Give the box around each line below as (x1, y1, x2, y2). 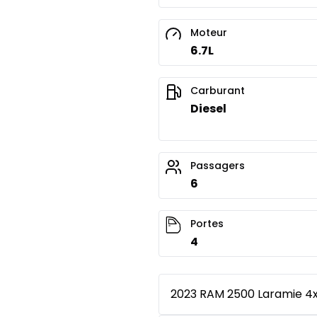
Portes (190, 216, 224, 231)
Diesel (190, 100, 226, 117)
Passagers (190, 158, 245, 173)
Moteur (190, 25, 227, 40)
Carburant (190, 83, 245, 98)
